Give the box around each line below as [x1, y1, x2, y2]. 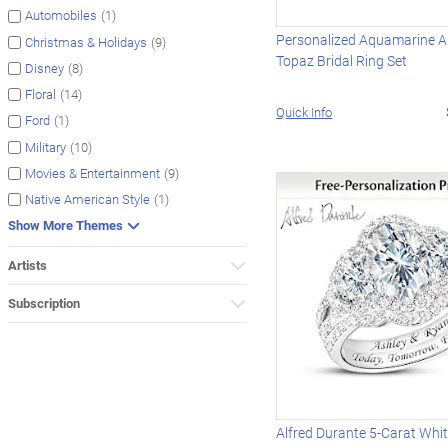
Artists [8, 256, 47, 275]
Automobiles [25, 6, 97, 25]
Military [25, 137, 66, 156]
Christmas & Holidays [25, 32, 147, 51]
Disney [25, 59, 64, 78]
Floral [25, 85, 56, 104]
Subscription [8, 294, 80, 313]
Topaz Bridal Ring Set [276, 51, 408, 71]
